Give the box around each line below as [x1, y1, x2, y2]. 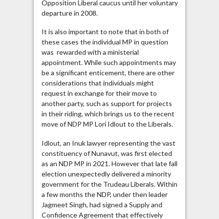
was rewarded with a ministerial [41, 48, 139, 57]
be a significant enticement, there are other [41, 68, 175, 77]
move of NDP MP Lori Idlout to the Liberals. [41, 120, 173, 129]
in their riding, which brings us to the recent [41, 109, 175, 118]
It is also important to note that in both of [41, 27, 169, 36]
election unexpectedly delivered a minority [41, 169, 171, 178]
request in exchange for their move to [41, 89, 157, 98]
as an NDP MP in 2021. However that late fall [41, 159, 177, 168]
